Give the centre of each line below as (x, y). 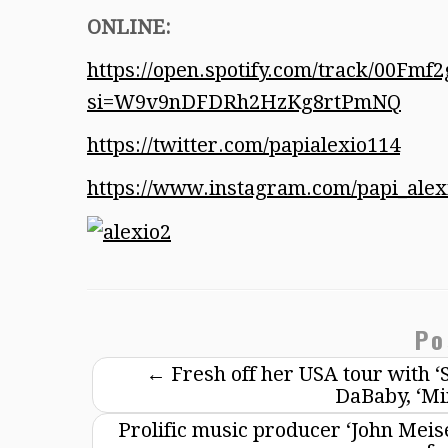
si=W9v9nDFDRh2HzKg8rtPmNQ (244, 101)
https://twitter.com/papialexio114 (243, 144)
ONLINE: (129, 26)
